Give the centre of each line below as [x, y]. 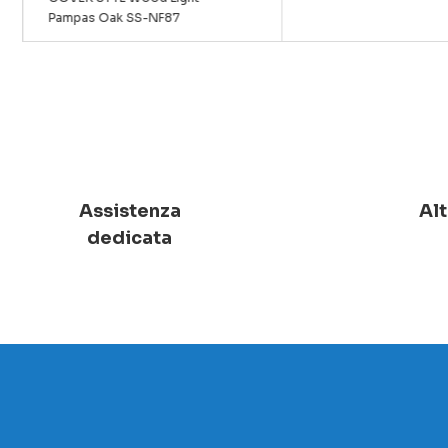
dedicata [129, 237]
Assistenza [129, 210]
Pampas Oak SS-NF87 [113, 17]
